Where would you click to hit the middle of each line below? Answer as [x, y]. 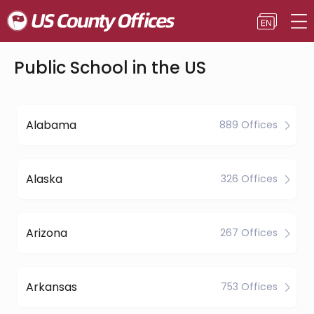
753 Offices [249, 287]
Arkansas [52, 287]
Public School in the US [110, 68]
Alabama [51, 125]
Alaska [44, 179]
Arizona [47, 233]
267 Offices [249, 233]
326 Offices [249, 179]
